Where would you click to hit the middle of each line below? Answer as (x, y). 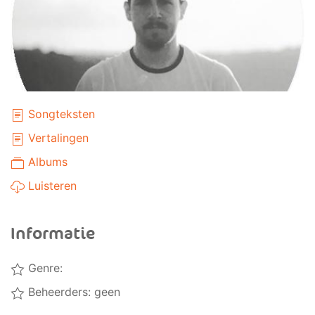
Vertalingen (57, 138)
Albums (46, 162)
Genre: (44, 268)
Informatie (53, 234)
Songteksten (60, 114)
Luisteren (51, 186)
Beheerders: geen (72, 292)
